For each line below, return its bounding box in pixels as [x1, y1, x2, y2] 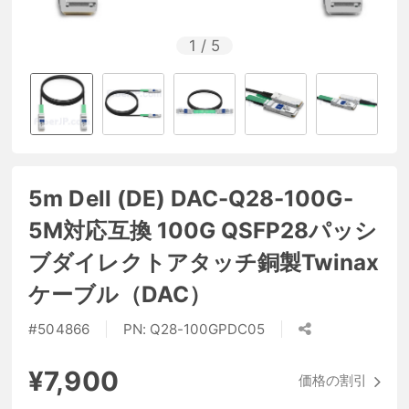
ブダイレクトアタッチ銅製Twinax [28, 248, 380, 276]
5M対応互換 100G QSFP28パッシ [28, 216, 378, 244]
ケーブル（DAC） [28, 280, 211, 308]
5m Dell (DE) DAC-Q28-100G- [28, 184, 353, 212]
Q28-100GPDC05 [149, 320, 266, 339]
